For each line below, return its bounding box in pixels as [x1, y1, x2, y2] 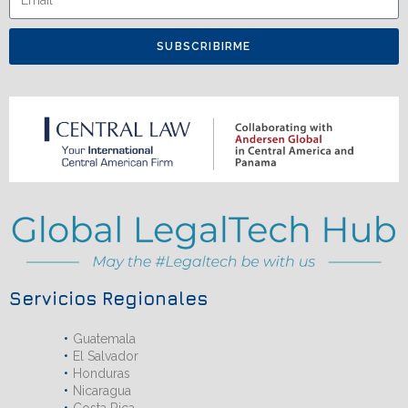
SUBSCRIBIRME [157, 39, 251, 53]
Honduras [73, 365, 130, 381]
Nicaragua [73, 382, 131, 398]
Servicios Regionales [9, 287, 208, 309]
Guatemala [73, 331, 136, 346]
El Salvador [73, 348, 138, 363]
